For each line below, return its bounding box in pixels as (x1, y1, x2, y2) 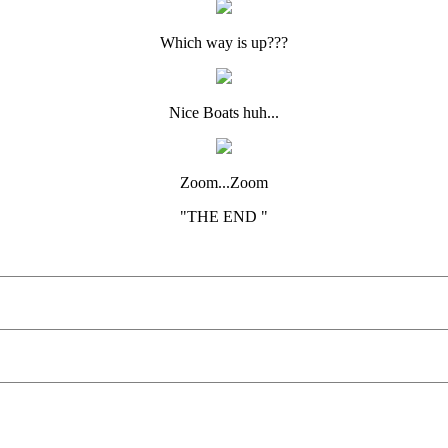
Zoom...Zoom (180, 174, 268, 191)
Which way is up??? (160, 34, 288, 51)
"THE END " (180, 208, 268, 225)
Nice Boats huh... (169, 104, 279, 121)
